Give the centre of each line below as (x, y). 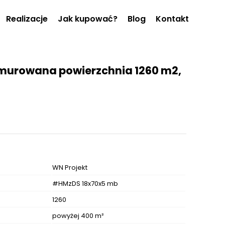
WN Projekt (70, 168)
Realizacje (27, 19)
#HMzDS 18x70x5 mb (85, 184)
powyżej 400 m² (78, 216)
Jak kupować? (88, 19)
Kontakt (172, 19)
